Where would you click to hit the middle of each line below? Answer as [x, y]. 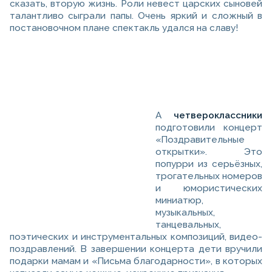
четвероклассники [218, 116]
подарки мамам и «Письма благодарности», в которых [136, 261]
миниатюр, [179, 201]
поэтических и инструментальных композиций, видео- [136, 237]
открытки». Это [209, 152]
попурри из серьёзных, [209, 164]
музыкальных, [185, 213]
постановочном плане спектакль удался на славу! [124, 28]
